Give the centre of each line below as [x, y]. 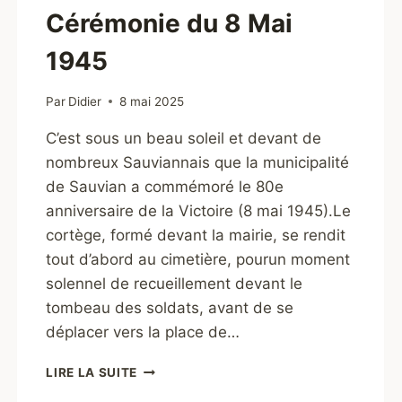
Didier [85, 101]
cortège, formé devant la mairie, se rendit [196, 235]
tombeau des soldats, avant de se [170, 307]
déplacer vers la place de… [143, 332]
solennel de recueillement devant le [175, 283]
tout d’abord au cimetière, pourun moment [198, 259]
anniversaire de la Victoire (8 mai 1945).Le [199, 210]
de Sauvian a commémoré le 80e [165, 186]
